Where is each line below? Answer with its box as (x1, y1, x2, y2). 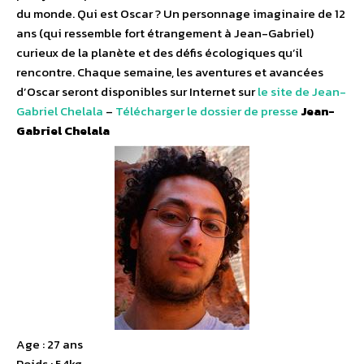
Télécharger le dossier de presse (115, 102, 298, 121)
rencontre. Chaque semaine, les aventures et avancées (16, 63, 323, 82)
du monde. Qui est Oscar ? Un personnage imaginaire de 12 (16, 4, 345, 24)
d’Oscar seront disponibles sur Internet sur (16, 82, 258, 102)
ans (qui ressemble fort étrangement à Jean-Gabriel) (16, 24, 314, 43)
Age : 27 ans (16, 335, 83, 354)
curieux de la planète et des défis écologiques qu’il (16, 43, 302, 63)
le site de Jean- (258, 82, 346, 102)
